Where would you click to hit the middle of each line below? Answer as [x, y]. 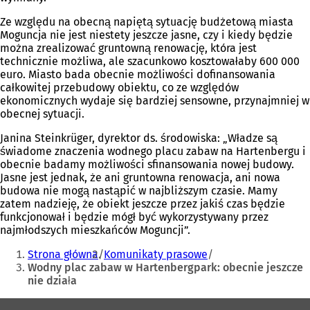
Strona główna [63, 255]
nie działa [52, 281]
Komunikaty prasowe [156, 255]
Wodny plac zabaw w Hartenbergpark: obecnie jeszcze [165, 268]
